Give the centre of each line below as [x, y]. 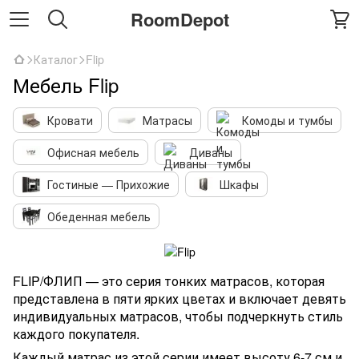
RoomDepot [179, 19]
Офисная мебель [93, 152]
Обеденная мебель [99, 216]
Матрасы [167, 120]
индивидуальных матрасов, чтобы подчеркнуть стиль [178, 317]
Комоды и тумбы [287, 120]
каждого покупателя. [76, 334]
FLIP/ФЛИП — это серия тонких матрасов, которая [169, 281]
